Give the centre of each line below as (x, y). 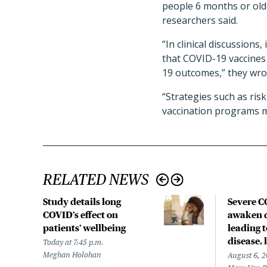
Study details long (82, 201)
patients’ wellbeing (84, 228)
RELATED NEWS (96, 179)
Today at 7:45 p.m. (73, 242)
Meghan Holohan (72, 255)
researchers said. (200, 20)
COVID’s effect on (80, 215)
